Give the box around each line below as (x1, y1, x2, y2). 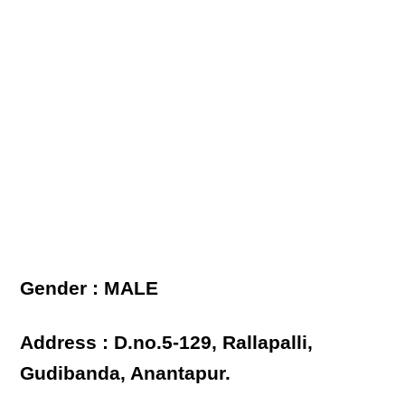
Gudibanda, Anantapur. (20, 363, 231, 384)
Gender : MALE (20, 278, 159, 299)
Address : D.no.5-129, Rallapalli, (20, 332, 314, 353)
